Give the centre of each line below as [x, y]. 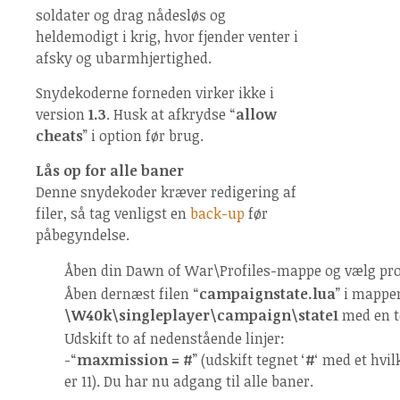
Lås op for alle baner [110, 171]
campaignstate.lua [267, 294]
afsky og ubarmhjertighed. [124, 58]
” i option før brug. [143, 136]
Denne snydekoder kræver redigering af [166, 192]
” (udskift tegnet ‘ [249, 360]
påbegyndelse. [83, 235]
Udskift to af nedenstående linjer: [175, 338]
